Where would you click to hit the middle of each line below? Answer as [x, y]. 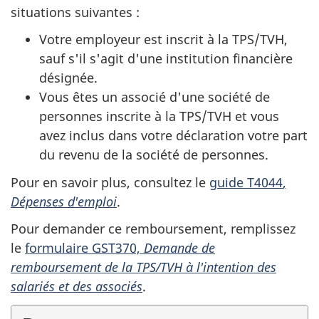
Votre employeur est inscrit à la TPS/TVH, [163, 39]
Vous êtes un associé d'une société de [155, 97]
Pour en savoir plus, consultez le [110, 182]
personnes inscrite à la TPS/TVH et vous [159, 116]
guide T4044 [246, 182]
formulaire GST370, [83, 248]
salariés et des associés [77, 286]
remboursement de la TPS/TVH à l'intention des [143, 267]
